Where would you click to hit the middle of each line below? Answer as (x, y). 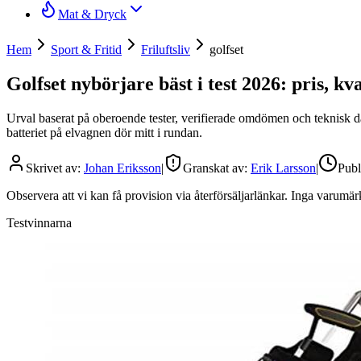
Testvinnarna (39, 222)
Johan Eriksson (122, 168)
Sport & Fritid (86, 50)
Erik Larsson (283, 168)
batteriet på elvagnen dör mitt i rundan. (104, 132)
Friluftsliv (166, 50)
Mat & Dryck (92, 14)
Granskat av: (217, 168)
